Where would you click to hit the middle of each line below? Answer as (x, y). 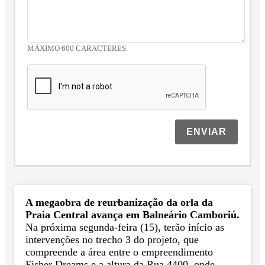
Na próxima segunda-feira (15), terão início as (125, 227)
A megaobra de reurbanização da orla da (119, 203)
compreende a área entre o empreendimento (119, 252)
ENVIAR (206, 132)
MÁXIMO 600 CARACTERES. (78, 49)
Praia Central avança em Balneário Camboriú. (132, 215)
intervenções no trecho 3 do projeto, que (112, 240)
